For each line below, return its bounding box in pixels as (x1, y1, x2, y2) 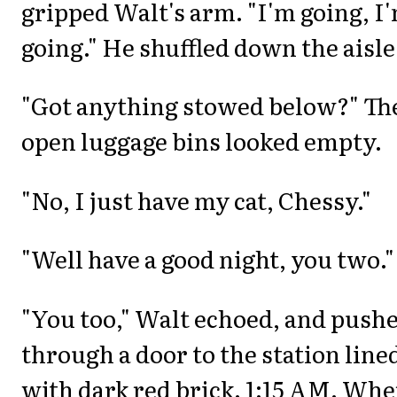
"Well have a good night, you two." (21, 241, 394, 276)
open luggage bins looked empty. (21, 123, 382, 159)
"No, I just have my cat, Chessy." (21, 182, 371, 217)
